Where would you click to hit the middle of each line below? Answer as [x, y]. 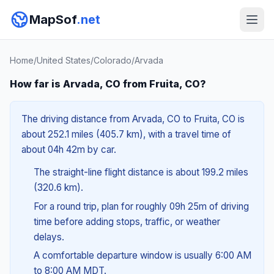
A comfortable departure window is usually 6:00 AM [142, 256]
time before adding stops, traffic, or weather [127, 221]
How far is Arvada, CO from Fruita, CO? [108, 84]
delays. [49, 237]
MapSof [53, 20]
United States [64, 60]
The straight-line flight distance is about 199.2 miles [141, 172]
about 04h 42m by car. [69, 150]
